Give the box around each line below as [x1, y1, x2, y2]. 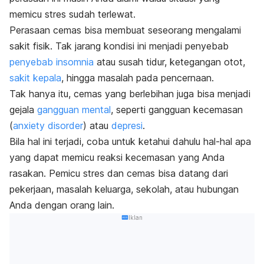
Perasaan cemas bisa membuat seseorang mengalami [9, 24, 241, 36]
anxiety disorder [13, 119, 83, 131]
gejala [9, 103, 37, 115]
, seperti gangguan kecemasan [111, 103, 243, 115]
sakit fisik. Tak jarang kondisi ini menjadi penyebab [9, 39, 229, 52]
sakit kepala [9, 71, 61, 84]
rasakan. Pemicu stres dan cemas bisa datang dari [9, 167, 228, 179]
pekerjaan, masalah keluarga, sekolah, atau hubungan [9, 183, 239, 195]
